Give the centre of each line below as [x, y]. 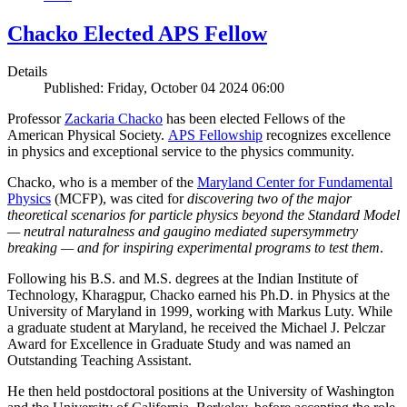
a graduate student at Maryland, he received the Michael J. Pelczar [196, 328]
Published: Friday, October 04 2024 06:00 [164, 88]
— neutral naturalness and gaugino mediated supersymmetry [183, 232]
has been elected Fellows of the [254, 119]
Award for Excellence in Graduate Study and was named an [179, 344]
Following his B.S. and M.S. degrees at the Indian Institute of [183, 279]
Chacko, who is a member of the [102, 183]
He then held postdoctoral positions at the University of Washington [201, 392]
